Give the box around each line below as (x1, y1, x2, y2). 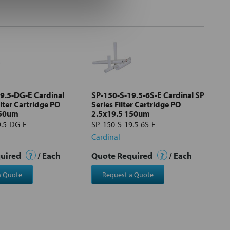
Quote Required (91, 149, 154, 161)
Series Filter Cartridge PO (91, 99, 181, 109)
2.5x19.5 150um (91, 108, 150, 119)
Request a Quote (102, 169, 154, 179)
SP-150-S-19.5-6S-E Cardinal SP (91, 89, 204, 100)
